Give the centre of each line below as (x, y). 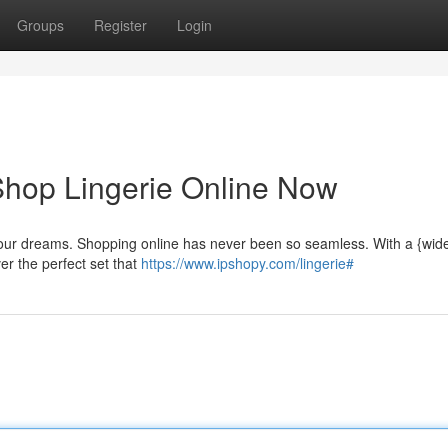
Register (120, 25)
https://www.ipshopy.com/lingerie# (247, 263)
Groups (40, 25)
